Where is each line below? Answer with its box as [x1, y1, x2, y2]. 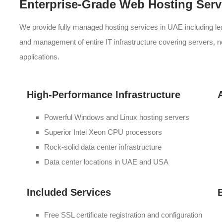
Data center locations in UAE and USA [44, 158, 168, 166]
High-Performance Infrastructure [27, 89, 180, 100]
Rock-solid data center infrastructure [44, 143, 162, 151]
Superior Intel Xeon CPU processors [44, 128, 162, 136]
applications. [19, 53, 59, 61]
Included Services [27, 187, 111, 198]
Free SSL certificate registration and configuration [44, 211, 202, 219]
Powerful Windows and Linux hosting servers [44, 113, 189, 121]
